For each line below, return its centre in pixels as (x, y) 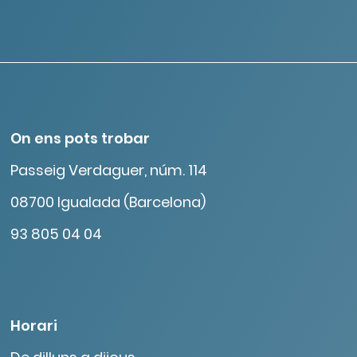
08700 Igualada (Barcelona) (108, 202)
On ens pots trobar (80, 138)
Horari (33, 326)
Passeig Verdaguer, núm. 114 (108, 170)
